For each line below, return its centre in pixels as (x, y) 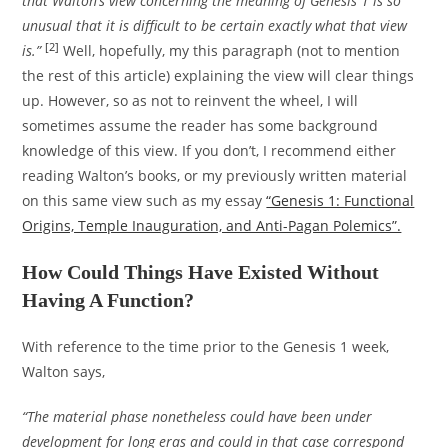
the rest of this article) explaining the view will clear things (218, 76)
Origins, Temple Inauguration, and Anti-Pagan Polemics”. (212, 226)
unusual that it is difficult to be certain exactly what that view (215, 26)
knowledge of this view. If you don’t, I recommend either (209, 151)
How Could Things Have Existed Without (201, 272)
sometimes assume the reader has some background (200, 126)
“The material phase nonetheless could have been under (197, 417)
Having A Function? (108, 300)
